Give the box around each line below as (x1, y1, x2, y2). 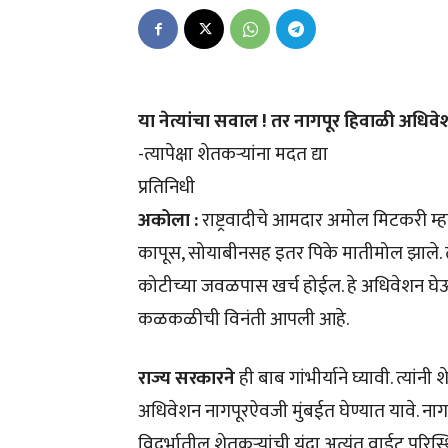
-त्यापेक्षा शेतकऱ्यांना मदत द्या (138, 139, 328, 171)
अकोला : (138, 205, 202, 237)
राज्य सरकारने (138, 363, 235, 395)
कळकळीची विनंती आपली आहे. (138, 304, 349, 336)
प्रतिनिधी (138, 172, 195, 204)
